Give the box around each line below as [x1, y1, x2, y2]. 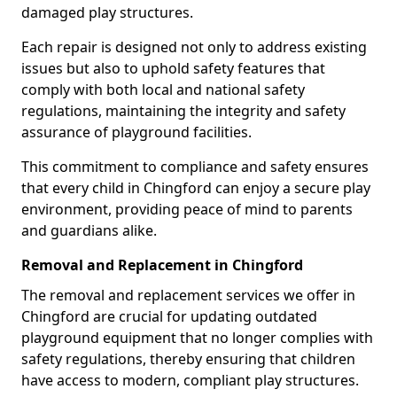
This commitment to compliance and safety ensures [21, 157, 369, 176]
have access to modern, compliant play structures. [21, 370, 359, 390]
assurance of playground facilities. [21, 122, 252, 142]
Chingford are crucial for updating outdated [21, 307, 317, 326]
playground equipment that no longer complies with [21, 328, 373, 347]
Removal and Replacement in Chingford [21, 255, 303, 275]
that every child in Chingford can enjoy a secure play [21, 178, 370, 198]
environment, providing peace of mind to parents [21, 199, 353, 219]
